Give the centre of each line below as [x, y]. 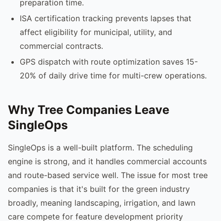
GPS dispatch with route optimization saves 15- [109, 61]
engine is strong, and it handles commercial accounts [107, 161]
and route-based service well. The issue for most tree [108, 175]
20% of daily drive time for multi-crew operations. [113, 75]
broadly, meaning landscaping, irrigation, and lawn [102, 203]
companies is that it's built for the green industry [99, 189]
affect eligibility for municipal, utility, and [96, 32]
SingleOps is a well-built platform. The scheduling [100, 147]
